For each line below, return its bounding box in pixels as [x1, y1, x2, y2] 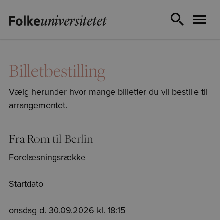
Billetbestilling [9, 58, 105, 82]
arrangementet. [9, 99, 67, 111]
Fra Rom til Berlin [9, 131, 93, 147]
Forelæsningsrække [9, 150, 85, 163]
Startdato [9, 177, 43, 190]
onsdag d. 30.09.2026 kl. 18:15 [9, 203, 126, 216]
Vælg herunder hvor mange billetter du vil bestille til [9, 85, 208, 98]
